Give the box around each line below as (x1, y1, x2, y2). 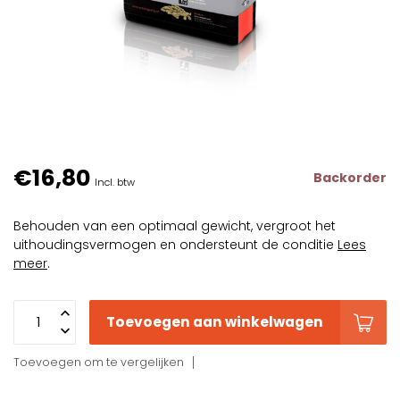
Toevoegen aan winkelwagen (106, 312, 323, 331)
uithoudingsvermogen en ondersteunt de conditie (13, 236, 337, 254)
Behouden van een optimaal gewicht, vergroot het (13, 217, 336, 235)
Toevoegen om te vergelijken (13, 354, 184, 370)
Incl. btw (95, 175, 135, 189)
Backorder (313, 169, 387, 187)
